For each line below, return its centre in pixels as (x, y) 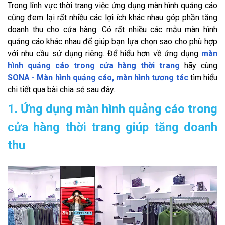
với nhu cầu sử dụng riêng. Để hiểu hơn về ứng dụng (103, 53)
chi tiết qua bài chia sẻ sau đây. (61, 89)
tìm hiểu (203, 77)
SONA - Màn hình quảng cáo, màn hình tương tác (98, 77)
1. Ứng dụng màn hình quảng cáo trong (113, 109)
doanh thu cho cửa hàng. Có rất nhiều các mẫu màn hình (113, 29)
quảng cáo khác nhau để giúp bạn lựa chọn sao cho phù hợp (113, 41)
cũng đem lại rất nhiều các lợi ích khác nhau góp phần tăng (113, 17)
